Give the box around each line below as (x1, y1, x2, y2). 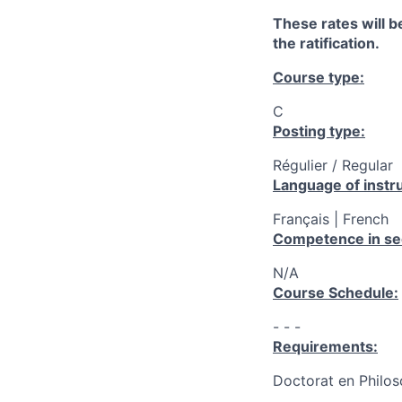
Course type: (273, 68, 364, 86)
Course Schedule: (273, 284, 398, 301)
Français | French (273, 210, 389, 228)
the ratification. (273, 34, 380, 52)
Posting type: (273, 122, 365, 140)
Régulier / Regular (273, 156, 393, 174)
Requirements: (273, 337, 378, 355)
